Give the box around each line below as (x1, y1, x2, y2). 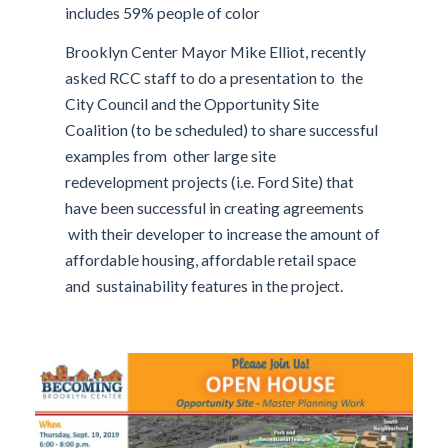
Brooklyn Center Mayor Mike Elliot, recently (65, 42, 367, 62)
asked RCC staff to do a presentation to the (65, 68, 364, 88)
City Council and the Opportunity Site (65, 94, 320, 114)
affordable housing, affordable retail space (65, 250, 357, 270)
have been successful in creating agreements (65, 198, 365, 218)
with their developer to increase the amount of (65, 224, 381, 244)
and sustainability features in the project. (65, 276, 344, 296)
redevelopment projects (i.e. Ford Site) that (65, 172, 355, 192)
